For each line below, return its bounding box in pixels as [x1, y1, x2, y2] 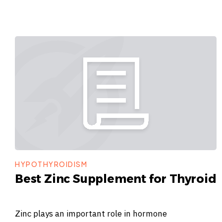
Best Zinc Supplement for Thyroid [15, 172, 217, 186]
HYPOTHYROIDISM [15, 160, 87, 168]
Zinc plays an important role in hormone [15, 208, 167, 219]
